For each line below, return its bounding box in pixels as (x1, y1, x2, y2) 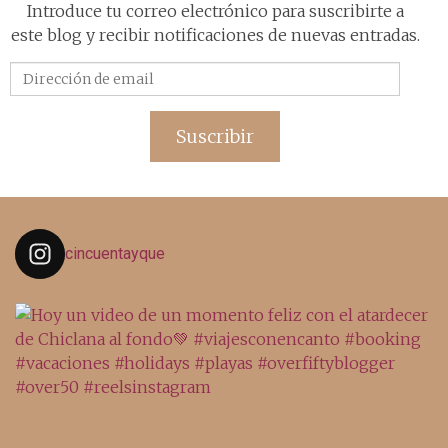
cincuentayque (65, 243, 165, 263)
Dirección (214, 62, 290, 83)
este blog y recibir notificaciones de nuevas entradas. (10, 24, 420, 45)
